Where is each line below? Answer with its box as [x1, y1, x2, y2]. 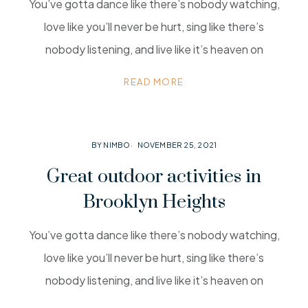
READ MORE [124, 76, 184, 87]
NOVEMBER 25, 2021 [137, 140, 217, 149]
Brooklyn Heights [82, 190, 225, 214]
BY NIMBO [91, 140, 131, 149]
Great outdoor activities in [47, 165, 261, 188]
